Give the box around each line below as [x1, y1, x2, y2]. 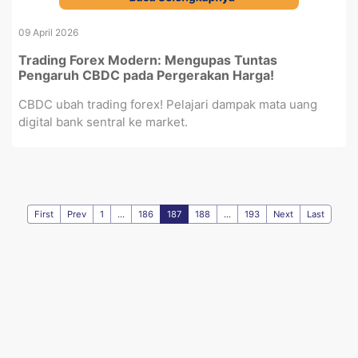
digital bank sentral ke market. [18, 114, 188, 129]
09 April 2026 [18, 26, 78, 38]
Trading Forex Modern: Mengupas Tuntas [18, 52, 277, 68]
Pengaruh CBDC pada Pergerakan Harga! [18, 67, 274, 83]
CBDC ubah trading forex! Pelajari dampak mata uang [18, 97, 317, 112]
